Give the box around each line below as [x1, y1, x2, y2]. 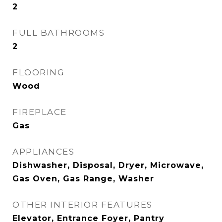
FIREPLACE [12, 107, 67, 117]
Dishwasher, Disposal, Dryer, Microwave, [12, 161, 204, 170]
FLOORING [12, 67, 64, 77]
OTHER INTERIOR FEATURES [12, 200, 153, 210]
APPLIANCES [12, 147, 74, 157]
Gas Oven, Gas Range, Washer [12, 174, 154, 183]
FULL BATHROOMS [12, 28, 105, 38]
